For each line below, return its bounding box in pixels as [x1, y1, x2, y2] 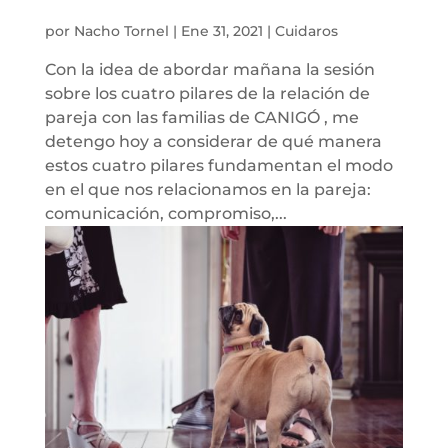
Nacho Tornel [73, 21, 169, 40]
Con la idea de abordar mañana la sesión [44, 59, 375, 79]
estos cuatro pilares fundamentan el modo [44, 155, 393, 175]
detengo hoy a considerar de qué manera [44, 131, 382, 151]
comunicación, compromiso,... [44, 203, 287, 223]
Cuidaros [274, 21, 338, 40]
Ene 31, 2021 [180, 21, 263, 40]
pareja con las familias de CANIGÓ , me [44, 107, 359, 127]
